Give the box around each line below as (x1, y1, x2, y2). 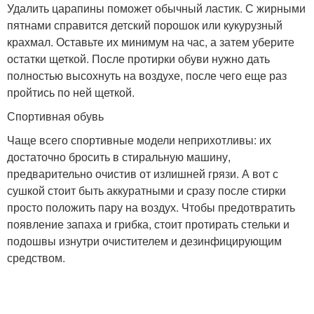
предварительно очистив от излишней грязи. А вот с (7, 165, 278, 182)
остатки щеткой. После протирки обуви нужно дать (7, 50, 270, 67)
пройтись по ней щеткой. (7, 84, 135, 100)
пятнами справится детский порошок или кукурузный (7, 17, 282, 33)
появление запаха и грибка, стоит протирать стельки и (7, 216, 289, 232)
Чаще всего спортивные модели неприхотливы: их (7, 132, 271, 148)
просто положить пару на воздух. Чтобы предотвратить (7, 199, 295, 215)
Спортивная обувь (7, 108, 104, 124)
